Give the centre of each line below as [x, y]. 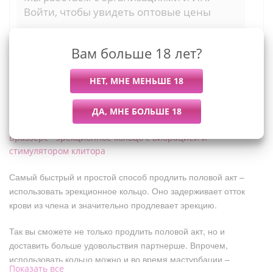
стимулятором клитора [57, 151]
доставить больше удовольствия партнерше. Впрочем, [119, 245]
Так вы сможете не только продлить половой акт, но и [117, 231]
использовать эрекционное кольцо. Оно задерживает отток [127, 191]
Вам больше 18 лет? [136, 53]
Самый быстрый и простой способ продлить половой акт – [127, 177]
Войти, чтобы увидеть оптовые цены [117, 12]
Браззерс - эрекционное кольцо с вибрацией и [108, 137]
